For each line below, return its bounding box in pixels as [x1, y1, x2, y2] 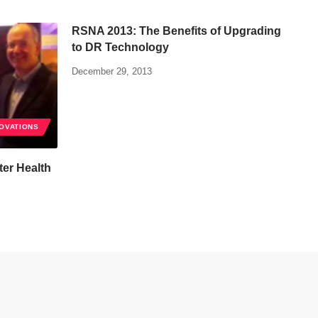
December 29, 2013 [72, 66, 152, 77]
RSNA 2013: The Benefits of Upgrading [72, 25, 281, 38]
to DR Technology [72, 41, 169, 54]
